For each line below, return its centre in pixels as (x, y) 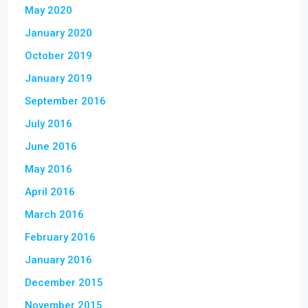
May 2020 (48, 10)
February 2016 (60, 237)
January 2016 (58, 260)
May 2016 (48, 169)
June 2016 (51, 146)
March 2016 (54, 214)
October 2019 (58, 56)
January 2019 (58, 78)
